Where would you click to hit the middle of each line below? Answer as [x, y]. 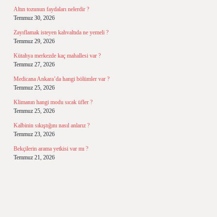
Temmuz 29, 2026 [34, 41]
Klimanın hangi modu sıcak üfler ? [53, 102]
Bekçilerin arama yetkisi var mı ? [51, 149]
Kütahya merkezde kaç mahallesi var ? [57, 56]
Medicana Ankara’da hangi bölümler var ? [62, 79]
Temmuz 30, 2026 [34, 18]
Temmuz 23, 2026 [34, 134]
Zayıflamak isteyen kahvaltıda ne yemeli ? [61, 32]
